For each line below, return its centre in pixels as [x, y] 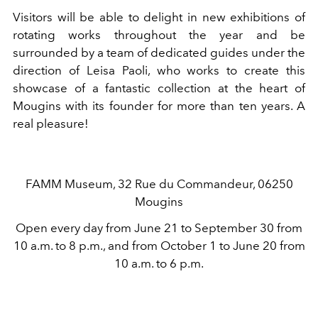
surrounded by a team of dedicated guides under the [159, 53]
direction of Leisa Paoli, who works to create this [159, 71]
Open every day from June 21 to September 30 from [159, 228]
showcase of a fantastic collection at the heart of [159, 88]
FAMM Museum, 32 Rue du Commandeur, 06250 [159, 184]
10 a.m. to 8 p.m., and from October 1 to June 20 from [159, 246]
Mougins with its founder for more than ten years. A [159, 106]
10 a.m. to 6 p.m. [159, 264]
